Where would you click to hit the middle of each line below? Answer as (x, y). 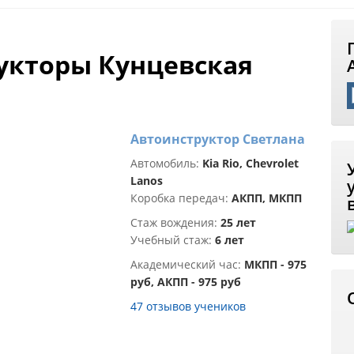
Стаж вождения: (175, 223)
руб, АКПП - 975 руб (186, 282)
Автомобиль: (166, 164)
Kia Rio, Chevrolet (250, 164)
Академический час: (187, 265)
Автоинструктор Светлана (218, 139)
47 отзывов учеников (188, 307)
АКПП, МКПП (267, 198)
